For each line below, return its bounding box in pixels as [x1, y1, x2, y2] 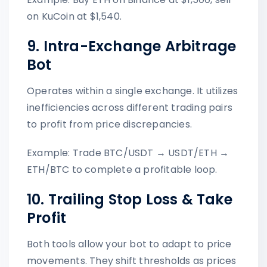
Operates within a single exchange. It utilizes [27, 83, 238, 98]
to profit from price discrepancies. [27, 117, 192, 131]
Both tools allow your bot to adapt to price [27, 237, 232, 251]
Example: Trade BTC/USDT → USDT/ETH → [27, 145, 229, 160]
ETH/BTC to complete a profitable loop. [27, 162, 218, 176]
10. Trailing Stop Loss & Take [27, 189, 232, 209]
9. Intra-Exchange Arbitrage [27, 36, 237, 56]
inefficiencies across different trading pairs [27, 100, 233, 114]
